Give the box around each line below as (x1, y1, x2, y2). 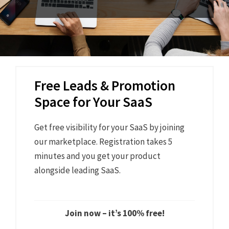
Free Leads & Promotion (34, 76, 175, 94)
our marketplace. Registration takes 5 (34, 135, 172, 147)
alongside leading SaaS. (34, 164, 121, 176)
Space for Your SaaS (34, 93, 152, 110)
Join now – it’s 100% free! (64, 207, 165, 219)
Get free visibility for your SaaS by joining (34, 121, 185, 133)
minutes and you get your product (34, 150, 161, 162)
